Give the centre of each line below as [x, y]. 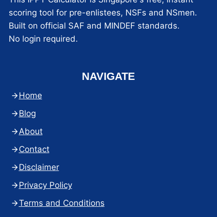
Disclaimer [39, 167]
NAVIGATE [108, 77]
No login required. [43, 39]
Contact [34, 149]
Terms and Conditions [62, 203]
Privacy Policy [45, 185]
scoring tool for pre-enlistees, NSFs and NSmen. [103, 13]
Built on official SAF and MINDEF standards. [94, 26]
